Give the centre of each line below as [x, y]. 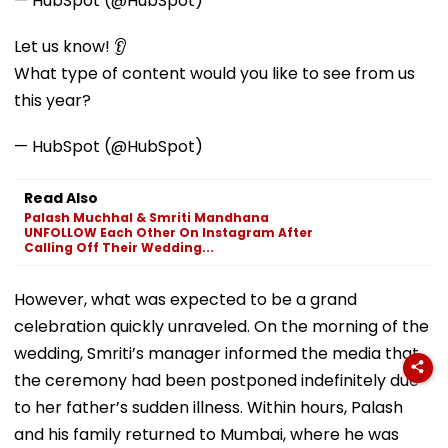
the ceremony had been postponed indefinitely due [216, 380]
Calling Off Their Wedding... [119, 247]
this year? [52, 100]
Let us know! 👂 [70, 46]
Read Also [61, 197]
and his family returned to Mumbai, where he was [206, 434]
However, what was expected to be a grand [185, 299]
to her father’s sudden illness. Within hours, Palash [208, 407]
